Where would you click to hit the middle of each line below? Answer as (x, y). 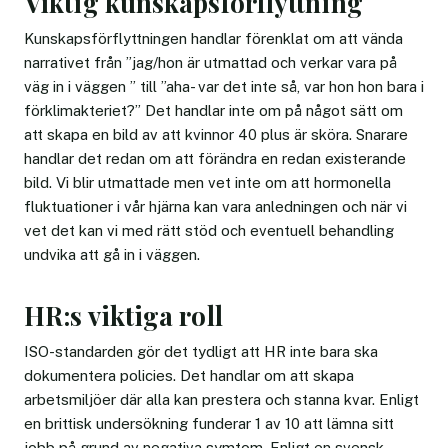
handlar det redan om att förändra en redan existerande (215, 158)
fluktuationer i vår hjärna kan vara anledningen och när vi (215, 206)
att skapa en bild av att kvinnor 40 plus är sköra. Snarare (216, 134)
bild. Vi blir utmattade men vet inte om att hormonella (207, 182)
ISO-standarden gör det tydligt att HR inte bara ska (201, 351)
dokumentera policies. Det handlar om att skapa (189, 375)
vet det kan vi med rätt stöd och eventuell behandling (209, 230)
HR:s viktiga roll (123, 315)
